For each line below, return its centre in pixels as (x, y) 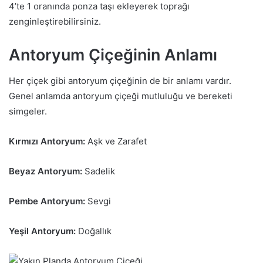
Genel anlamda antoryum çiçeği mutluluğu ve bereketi (121, 96)
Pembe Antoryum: (47, 201)
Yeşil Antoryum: (43, 231)
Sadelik (99, 171)
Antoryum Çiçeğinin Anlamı (113, 55)
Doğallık (95, 231)
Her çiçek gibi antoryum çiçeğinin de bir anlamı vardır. (120, 81)
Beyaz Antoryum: (45, 171)
